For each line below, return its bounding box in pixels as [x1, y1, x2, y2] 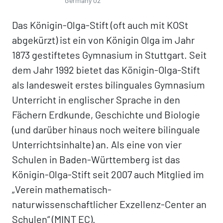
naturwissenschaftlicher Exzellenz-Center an [12, 198, 207, 210]
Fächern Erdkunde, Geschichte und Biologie [12, 109, 200, 120]
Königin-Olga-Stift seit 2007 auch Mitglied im [12, 168, 204, 180]
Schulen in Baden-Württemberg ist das [12, 153, 180, 165]
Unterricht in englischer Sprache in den [12, 94, 180, 106]
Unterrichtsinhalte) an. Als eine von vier [12, 138, 182, 150]
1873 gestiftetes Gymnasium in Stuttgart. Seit [12, 49, 207, 61]
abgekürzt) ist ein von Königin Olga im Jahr [12, 34, 195, 46]
